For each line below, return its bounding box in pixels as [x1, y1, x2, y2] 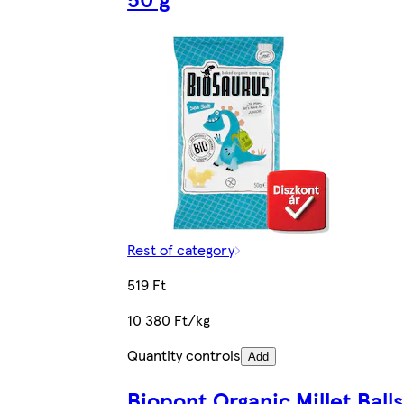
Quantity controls [127, 344, 242, 365]
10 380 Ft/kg [127, 308, 211, 330]
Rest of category [127, 238, 235, 260]
